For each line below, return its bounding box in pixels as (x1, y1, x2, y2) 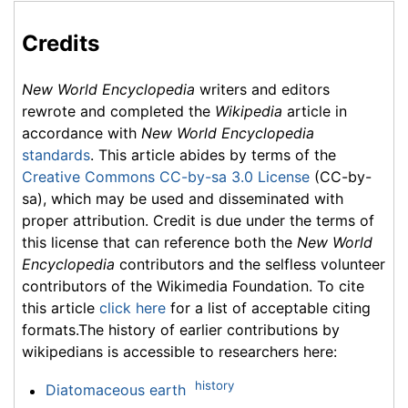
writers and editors (195, 80, 330, 99)
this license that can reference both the (22, 233, 297, 252)
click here (99, 299, 166, 318)
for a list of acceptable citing (166, 299, 371, 318)
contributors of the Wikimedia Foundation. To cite (22, 277, 364, 296)
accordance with (22, 124, 141, 143)
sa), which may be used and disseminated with (22, 189, 343, 209)
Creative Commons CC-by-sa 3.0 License (22, 168, 310, 187)
